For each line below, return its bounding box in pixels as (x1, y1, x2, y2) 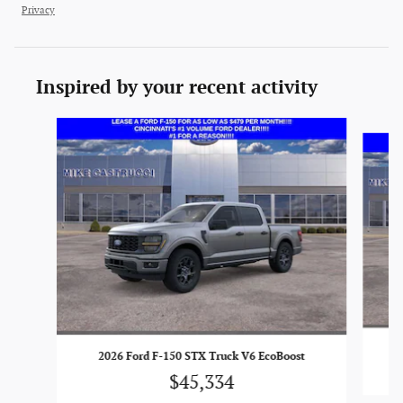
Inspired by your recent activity (36, 76, 318, 99)
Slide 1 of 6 (13, 118, 74, 134)
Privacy (22, 4, 55, 16)
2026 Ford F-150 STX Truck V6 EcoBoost (97, 350, 305, 364)
